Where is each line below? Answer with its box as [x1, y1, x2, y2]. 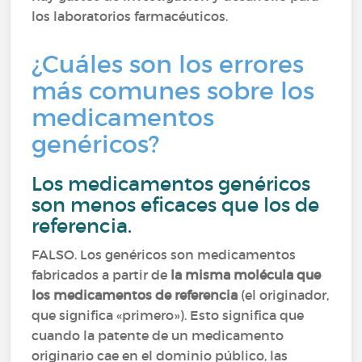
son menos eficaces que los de [32, 193, 320, 217]
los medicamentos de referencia [32, 287, 238, 303]
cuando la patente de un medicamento [32, 327, 284, 343]
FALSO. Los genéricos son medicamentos [32, 246, 297, 263]
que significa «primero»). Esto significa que [32, 307, 305, 323]
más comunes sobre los [32, 76, 315, 106]
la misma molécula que [170, 267, 322, 283]
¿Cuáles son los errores [32, 49, 305, 79]
